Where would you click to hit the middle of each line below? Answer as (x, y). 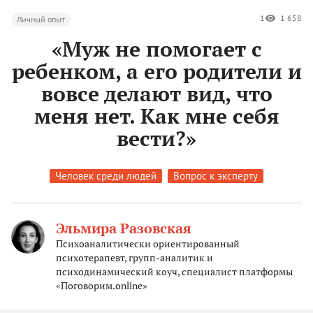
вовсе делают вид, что (156, 94)
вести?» (156, 139)
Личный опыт (41, 20)
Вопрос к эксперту (216, 176)
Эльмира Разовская (124, 228)
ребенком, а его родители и (156, 72)
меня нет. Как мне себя (156, 116)
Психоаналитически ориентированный (148, 244)
